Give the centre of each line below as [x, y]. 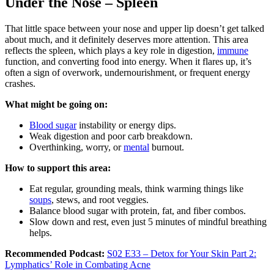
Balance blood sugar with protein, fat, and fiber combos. [138, 210]
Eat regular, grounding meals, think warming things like [136, 188]
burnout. [167, 147]
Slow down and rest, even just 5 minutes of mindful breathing [148, 221]
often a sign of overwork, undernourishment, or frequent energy [128, 72]
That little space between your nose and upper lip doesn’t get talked [135, 28]
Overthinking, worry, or [76, 147]
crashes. [20, 83]
